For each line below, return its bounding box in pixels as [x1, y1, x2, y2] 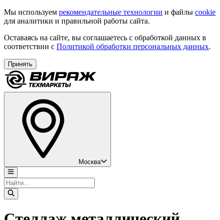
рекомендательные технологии [59, 8, 163, 16]
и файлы [163, 8, 195, 16]
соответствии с [4, 42, 56, 51]
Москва [79, 158, 101, 165]
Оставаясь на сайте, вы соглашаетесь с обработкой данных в [4, 33, 206, 42]
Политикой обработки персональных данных [56, 42, 209, 51]
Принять [8, 60, 32, 68]
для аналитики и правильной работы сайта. [4, 17, 150, 25]
